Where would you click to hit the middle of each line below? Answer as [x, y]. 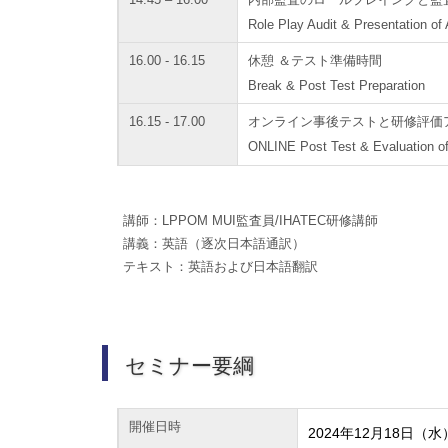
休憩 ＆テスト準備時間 [315, 61]
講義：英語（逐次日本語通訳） [213, 244]
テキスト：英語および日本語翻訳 [220, 267]
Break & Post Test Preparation [337, 86]
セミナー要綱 [189, 365]
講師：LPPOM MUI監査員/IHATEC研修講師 [250, 221]
